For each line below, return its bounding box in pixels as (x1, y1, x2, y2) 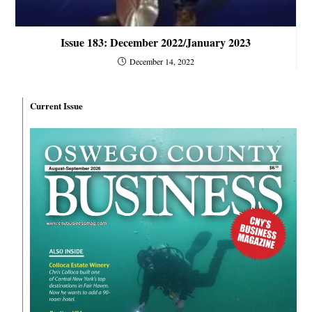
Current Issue (30, 98, 84, 112)
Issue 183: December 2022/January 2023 (61, 33, 251, 50)
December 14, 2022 (129, 55, 194, 67)
